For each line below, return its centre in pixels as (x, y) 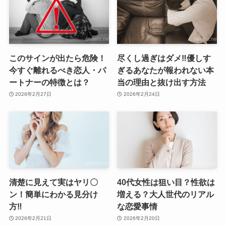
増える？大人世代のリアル (166, 194)
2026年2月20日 (142, 218)
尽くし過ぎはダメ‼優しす (164, 58)
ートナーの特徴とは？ (49, 82)
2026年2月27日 (34, 94)
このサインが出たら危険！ (57, 58)
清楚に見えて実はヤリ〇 (53, 182)
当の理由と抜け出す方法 (162, 82)
